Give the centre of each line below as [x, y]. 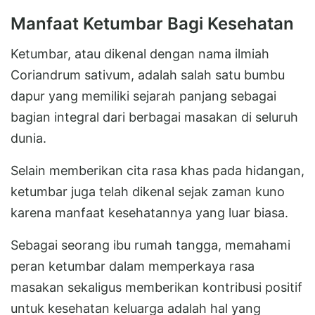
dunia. [28, 138]
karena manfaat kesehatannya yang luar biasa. [149, 212]
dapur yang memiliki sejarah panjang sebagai [143, 96]
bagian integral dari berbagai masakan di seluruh [154, 117]
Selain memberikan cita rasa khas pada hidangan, [157, 170]
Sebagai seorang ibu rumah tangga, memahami [150, 245]
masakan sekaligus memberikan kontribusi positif [156, 287]
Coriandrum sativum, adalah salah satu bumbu [148, 75]
